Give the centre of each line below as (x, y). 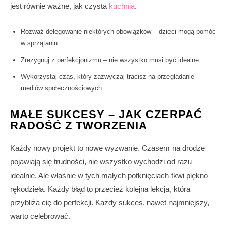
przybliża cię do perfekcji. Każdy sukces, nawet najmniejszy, (110, 203)
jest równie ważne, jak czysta (60, 6)
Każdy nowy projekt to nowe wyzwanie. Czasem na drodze (107, 148)
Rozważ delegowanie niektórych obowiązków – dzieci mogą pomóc (118, 32)
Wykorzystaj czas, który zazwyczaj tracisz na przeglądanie (107, 77)
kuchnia (122, 6)
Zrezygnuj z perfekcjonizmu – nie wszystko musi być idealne (110, 60)
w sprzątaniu (39, 43)
